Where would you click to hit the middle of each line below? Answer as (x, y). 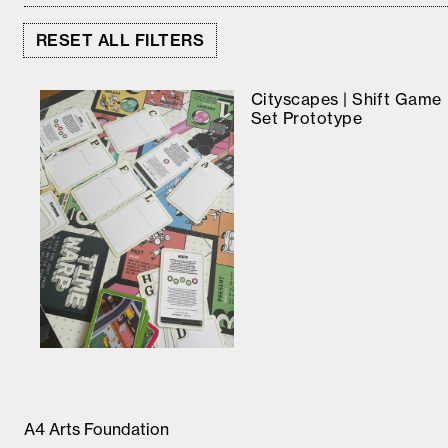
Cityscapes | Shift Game (346, 98)
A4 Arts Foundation (96, 429)
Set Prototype (306, 117)
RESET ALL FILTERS (120, 40)
